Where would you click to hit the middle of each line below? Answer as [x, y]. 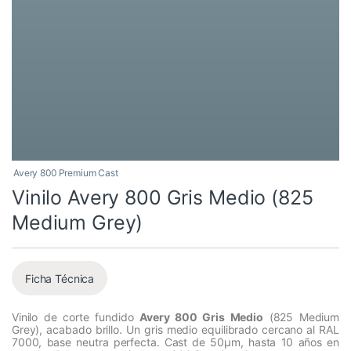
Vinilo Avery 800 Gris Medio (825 [163, 198]
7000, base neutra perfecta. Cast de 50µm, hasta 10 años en [175, 342]
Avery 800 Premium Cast [66, 173]
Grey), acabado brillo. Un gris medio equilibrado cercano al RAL [175, 330]
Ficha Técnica [60, 278]
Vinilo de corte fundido [76, 317]
